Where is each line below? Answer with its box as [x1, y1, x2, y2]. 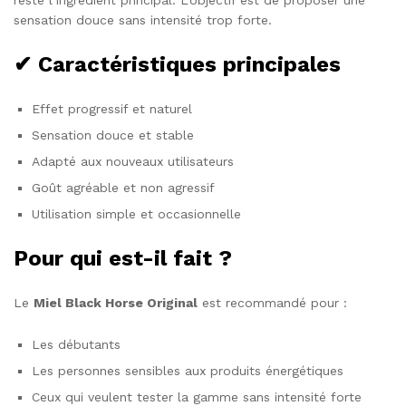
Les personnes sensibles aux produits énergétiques [32, 363, 343, 379]
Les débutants [32, 337, 121, 353]
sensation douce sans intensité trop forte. [14, 13, 272, 28]
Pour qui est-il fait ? [14, 246, 232, 272]
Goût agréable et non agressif [32, 180, 215, 196]
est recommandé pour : [198, 295, 347, 311]
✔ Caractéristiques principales [14, 52, 341, 78]
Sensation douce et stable [32, 128, 194, 143]
